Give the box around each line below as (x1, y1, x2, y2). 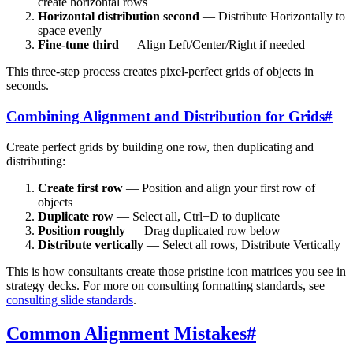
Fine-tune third (38, 38, 119, 52)
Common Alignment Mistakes (6, 322, 247, 344)
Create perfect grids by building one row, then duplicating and (6, 139, 314, 154)
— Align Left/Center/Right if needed (119, 38, 305, 52)
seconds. (6, 79, 49, 93)
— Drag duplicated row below (125, 223, 281, 237)
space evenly (38, 24, 102, 38)
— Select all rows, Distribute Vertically (143, 237, 340, 251)
